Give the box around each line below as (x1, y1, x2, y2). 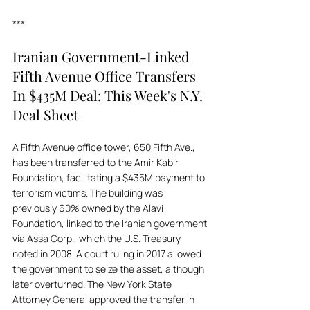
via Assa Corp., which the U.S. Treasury (12, 232, 183, 245)
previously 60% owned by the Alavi (12, 201, 165, 215)
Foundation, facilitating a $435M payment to (12, 171, 207, 184)
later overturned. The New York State (12, 277, 174, 291)
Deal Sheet (12, 105, 78, 124)
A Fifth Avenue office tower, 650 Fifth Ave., (12, 140, 197, 154)
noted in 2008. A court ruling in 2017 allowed (12, 247, 203, 260)
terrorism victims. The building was (12, 186, 165, 199)
